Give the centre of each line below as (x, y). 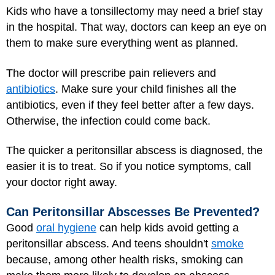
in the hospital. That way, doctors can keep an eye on (136, 27)
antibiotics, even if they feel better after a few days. (130, 105)
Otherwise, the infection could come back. (108, 121)
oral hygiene (66, 227)
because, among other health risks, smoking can (125, 259)
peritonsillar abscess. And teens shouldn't (109, 243)
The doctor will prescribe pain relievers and (111, 73)
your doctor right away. (62, 182)
